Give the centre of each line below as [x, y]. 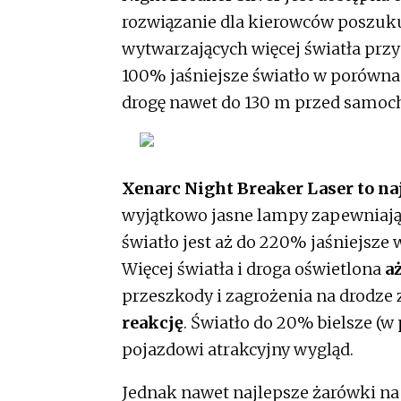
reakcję [153, 322]
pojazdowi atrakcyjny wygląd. [238, 349]
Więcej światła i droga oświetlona [253, 269]
